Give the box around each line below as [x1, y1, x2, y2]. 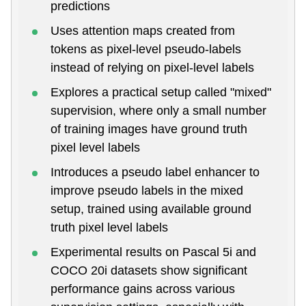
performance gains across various [51, 281, 235, 296]
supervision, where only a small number [51, 103, 266, 117]
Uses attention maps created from [51, 23, 235, 38]
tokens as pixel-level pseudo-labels [51, 42, 241, 56]
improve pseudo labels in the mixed [51, 183, 243, 197]
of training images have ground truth [51, 122, 247, 136]
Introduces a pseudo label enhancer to [51, 165, 260, 179]
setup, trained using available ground [51, 201, 251, 216]
